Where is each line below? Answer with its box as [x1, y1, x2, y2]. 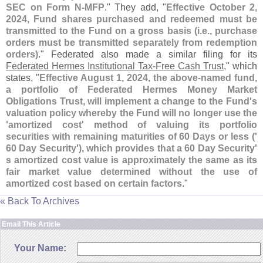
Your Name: [14, 242, 66, 254]
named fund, [201, 72, 257, 83]
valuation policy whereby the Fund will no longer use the [6, 107, 257, 119]
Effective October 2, [166, 2, 257, 13]
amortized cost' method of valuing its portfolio [8, 119, 257, 130]
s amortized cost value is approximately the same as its [6, 154, 257, 166]
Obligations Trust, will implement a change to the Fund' [6, 96, 252, 107]
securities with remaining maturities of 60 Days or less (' [6, 131, 257, 142]
